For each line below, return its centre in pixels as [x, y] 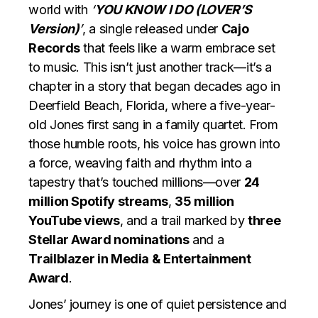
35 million [204, 201]
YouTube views [74, 220]
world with [60, 9]
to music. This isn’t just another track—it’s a [150, 67]
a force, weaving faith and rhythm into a [140, 163]
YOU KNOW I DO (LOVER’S [174, 9]
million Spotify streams [99, 201]
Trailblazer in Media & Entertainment [140, 258]
